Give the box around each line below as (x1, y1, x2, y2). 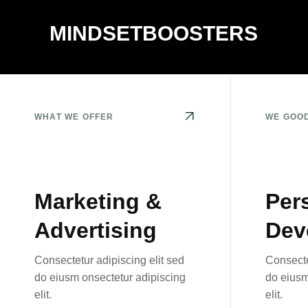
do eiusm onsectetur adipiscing (34, 272, 186, 283)
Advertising (34, 218, 157, 243)
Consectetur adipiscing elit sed (34, 254, 184, 266)
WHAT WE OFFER (34, 112, 114, 122)
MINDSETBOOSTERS (49, 22, 258, 45)
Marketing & (34, 189, 162, 214)
